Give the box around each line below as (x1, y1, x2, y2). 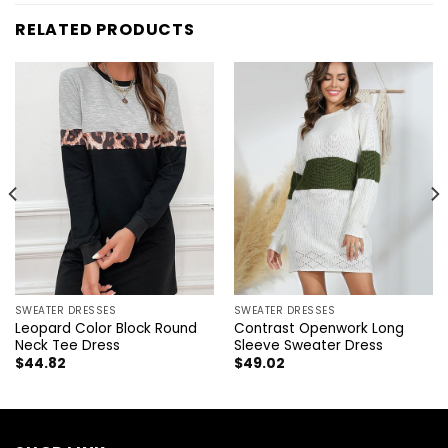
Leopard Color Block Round (14, 318, 197, 338)
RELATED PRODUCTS (15, 18, 195, 42)
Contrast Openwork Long (233, 318, 404, 338)
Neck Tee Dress (14, 335, 120, 355)
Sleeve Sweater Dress (233, 335, 383, 355)
